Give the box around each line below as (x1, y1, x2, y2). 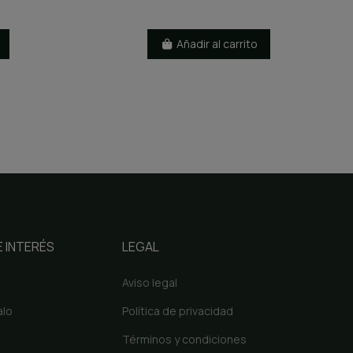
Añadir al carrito (176, 36, 258, 52)
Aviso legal (121, 274, 177, 290)
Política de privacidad (121, 303, 233, 318)
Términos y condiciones (121, 331, 247, 347)
